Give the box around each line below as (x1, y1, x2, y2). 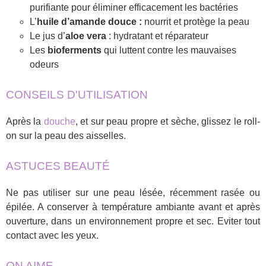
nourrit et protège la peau (142, 16, 249, 27)
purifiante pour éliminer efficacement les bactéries (30, 2, 238, 12)
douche (43, 116, 75, 126)
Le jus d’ (30, 30, 65, 41)
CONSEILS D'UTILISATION (6, 88, 148, 101)
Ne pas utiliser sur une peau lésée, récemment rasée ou (6, 187, 260, 198)
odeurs (30, 59, 59, 69)
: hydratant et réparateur (106, 30, 208, 41)
